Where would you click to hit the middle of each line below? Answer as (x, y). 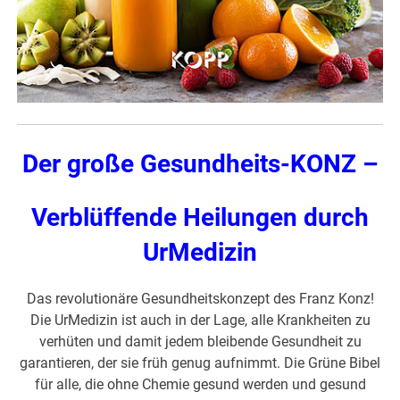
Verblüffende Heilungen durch (200, 218)
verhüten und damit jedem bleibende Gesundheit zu (200, 342)
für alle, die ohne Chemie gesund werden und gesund (200, 385)
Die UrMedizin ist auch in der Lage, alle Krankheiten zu (200, 321)
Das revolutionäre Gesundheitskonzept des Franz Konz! (200, 299)
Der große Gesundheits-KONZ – (200, 164)
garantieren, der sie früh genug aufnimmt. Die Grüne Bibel (200, 363)
